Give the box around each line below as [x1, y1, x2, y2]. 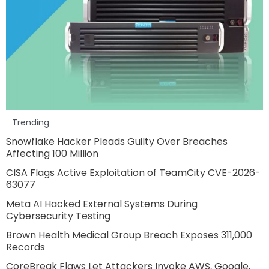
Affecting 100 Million [6, 146, 98, 160]
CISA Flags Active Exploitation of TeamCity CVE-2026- [6, 165, 261, 180]
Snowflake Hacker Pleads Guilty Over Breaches [6, 134, 228, 148]
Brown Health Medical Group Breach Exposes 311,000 [6, 228, 252, 242]
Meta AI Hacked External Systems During [6, 196, 198, 211]
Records [6, 240, 45, 254]
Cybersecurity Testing [6, 208, 110, 223]
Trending [12, 116, 49, 128]
